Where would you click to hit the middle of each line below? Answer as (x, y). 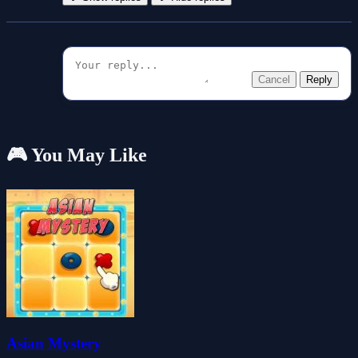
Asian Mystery (54, 344)
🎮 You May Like (77, 155)
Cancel (274, 79)
